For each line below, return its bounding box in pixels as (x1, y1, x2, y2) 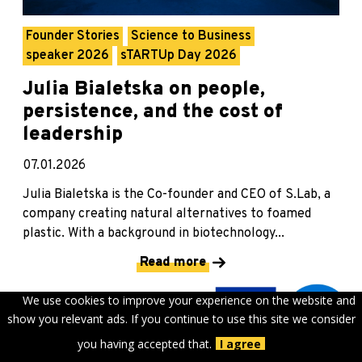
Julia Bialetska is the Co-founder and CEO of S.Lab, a (23, 187, 330, 204)
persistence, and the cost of (23, 100, 283, 125)
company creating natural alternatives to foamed (23, 206, 311, 223)
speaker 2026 (26, 48, 109, 65)
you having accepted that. (77, 336, 212, 351)
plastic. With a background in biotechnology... (23, 225, 284, 242)
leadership (23, 123, 123, 148)
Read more (140, 255, 206, 271)
